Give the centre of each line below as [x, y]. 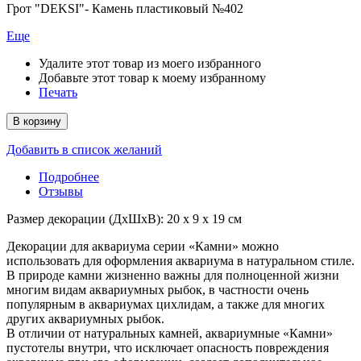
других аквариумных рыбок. [85, 319]
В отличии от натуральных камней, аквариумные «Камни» [170, 333]
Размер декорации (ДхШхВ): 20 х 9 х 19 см [124, 219]
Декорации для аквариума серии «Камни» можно [143, 246]
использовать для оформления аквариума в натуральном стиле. [180, 261]
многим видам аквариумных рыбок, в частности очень [158, 290]
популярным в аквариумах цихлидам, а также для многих [166, 304]
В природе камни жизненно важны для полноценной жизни [173, 275]
